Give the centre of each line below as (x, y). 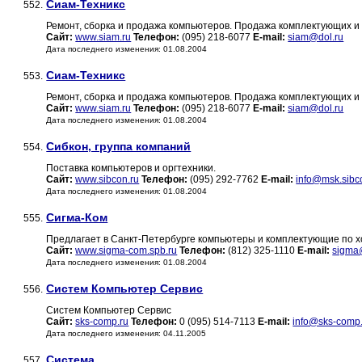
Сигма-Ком (77, 218)
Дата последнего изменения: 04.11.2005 (126, 334)
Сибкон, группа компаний (119, 147)
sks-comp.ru (102, 322)
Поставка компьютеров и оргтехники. (131, 168)
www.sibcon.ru (107, 180)
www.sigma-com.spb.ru (126, 251)
